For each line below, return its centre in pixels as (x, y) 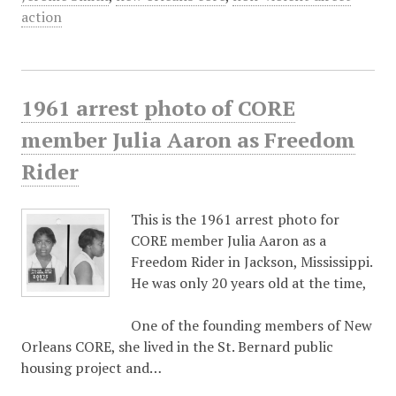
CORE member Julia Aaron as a (228, 240)
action (41, 17)
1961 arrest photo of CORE (158, 108)
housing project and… (91, 368)
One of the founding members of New (251, 325)
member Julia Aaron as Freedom (188, 140)
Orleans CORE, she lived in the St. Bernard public (177, 346)
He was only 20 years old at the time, (248, 283)
